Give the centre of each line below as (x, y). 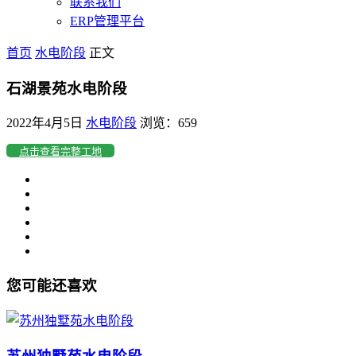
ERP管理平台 (107, 21)
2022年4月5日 (44, 123)
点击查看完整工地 (60, 152)
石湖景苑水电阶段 (67, 88)
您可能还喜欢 (52, 286)
